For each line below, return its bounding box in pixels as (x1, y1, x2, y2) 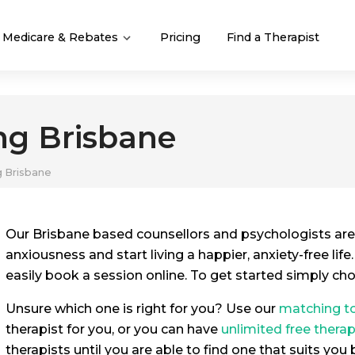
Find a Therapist (227, 29, 319, 44)
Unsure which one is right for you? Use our (6, 301, 279, 316)
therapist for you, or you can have (6, 322, 221, 337)
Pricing (160, 29, 200, 44)
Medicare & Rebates (2, 29, 121, 44)
